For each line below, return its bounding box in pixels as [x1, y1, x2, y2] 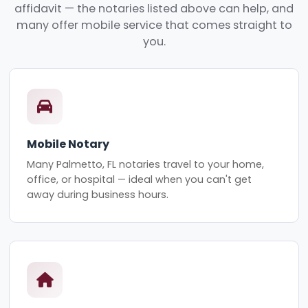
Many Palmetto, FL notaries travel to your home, [27, 157, 265, 171]
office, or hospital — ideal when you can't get [27, 172, 252, 186]
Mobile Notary [27, 136, 110, 153]
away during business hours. [27, 187, 169, 201]
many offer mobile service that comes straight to [16, 17, 292, 34]
